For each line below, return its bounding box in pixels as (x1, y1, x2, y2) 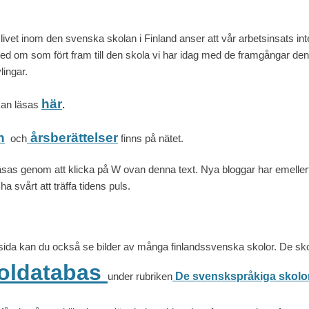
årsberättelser (30, 130, 118, 146)
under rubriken (108, 270, 172, 283)
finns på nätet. (118, 132, 183, 145)
